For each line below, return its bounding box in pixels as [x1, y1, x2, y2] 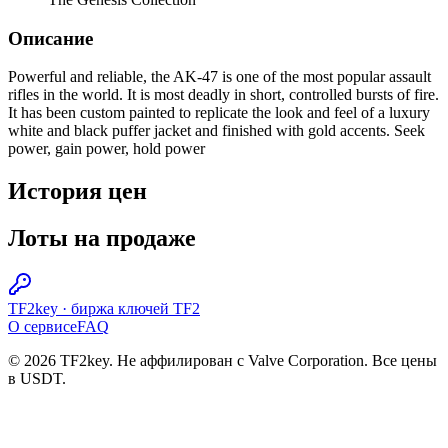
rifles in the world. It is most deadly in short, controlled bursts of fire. [8, 86, 439, 104]
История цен [8, 178, 147, 205]
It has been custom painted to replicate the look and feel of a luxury [8, 104, 430, 122]
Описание [8, 27, 93, 49]
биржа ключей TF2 [71, 299, 200, 317]
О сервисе [8, 317, 77, 335]
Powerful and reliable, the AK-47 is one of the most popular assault [8, 68, 431, 86]
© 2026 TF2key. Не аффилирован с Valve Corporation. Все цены [8, 351, 437, 369]
